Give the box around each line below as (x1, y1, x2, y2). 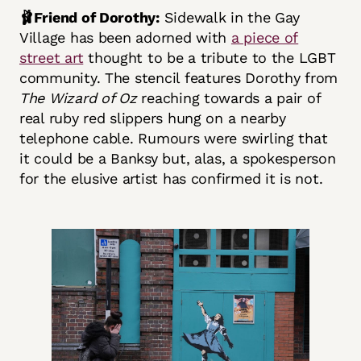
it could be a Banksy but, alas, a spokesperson (19, 149, 336, 167)
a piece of (230, 28, 299, 46)
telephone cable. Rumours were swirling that (19, 129, 328, 147)
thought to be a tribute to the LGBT (83, 48, 336, 66)
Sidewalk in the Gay (159, 8, 300, 26)
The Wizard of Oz (19, 89, 137, 106)
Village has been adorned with (19, 28, 231, 46)
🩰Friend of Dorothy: (19, 8, 160, 26)
